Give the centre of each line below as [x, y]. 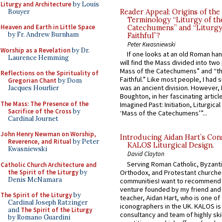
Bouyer [19, 11]
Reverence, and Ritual [40, 141]
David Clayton [146, 154]
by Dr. [80, 50]
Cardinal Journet [33, 118]
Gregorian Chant [32, 81]
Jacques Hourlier [33, 88]
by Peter [85, 141]
